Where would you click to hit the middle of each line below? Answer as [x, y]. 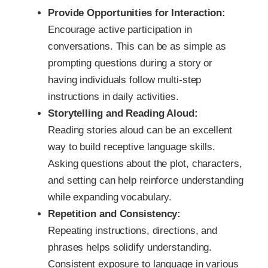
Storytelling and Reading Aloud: [123, 113]
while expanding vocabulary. [110, 197]
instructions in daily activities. [113, 96]
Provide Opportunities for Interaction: [137, 13]
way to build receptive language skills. [132, 147]
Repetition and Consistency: [115, 214]
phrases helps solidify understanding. [130, 247]
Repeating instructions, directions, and [133, 230]
